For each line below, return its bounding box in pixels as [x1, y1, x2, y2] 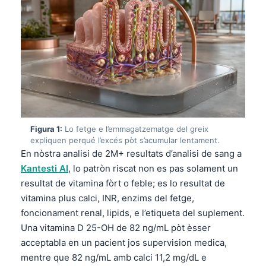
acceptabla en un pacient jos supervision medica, [21, 236, 227, 248]
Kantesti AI [21, 162, 68, 174]
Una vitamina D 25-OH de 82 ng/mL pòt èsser [21, 221, 211, 233]
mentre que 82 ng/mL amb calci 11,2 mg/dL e [21, 251, 207, 263]
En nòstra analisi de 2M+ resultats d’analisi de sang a [21, 147, 242, 159]
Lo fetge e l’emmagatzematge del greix [62, 123, 208, 134]
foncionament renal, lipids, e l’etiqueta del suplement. [21, 207, 245, 218]
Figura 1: [30, 123, 62, 134]
